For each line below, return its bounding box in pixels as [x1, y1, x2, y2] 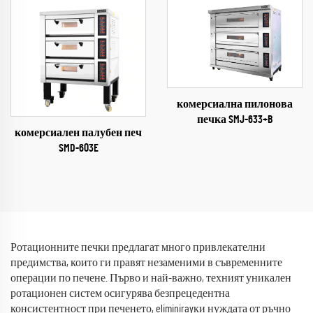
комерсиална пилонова [177, 98, 293, 110]
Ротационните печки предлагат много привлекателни [10, 241, 265, 253]
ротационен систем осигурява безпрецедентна [10, 287, 230, 299]
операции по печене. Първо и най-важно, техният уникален [10, 272, 291, 284]
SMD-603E [58, 142, 99, 154]
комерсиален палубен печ [15, 126, 142, 138]
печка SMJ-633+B [197, 113, 272, 125]
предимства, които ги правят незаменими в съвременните [10, 256, 282, 268]
